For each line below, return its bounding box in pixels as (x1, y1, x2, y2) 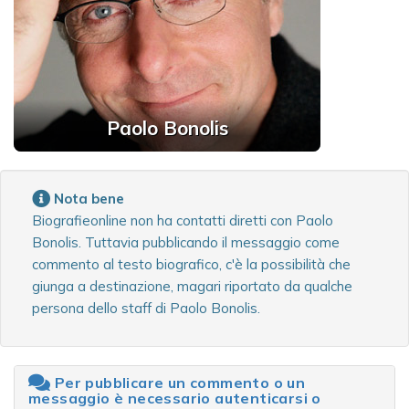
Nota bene (54, 190, 124, 208)
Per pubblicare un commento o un (50, 373, 306, 393)
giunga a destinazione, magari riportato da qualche (32, 278, 352, 296)
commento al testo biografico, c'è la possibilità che (32, 256, 351, 274)
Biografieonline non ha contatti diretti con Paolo (32, 212, 333, 230)
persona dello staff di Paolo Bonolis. (32, 299, 260, 318)
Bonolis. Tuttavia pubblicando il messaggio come (32, 234, 340, 252)
